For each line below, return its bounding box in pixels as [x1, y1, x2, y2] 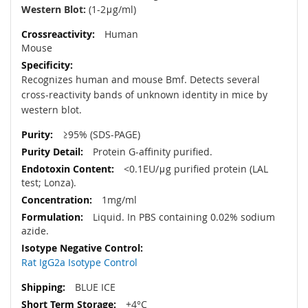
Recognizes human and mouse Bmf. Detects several [21, 73, 260, 87]
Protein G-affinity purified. [90, 145, 212, 159]
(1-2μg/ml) [86, 3, 136, 16]
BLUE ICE [72, 280, 115, 294]
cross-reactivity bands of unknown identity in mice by [21, 88, 267, 102]
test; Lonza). [21, 176, 76, 190]
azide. [21, 224, 49, 238]
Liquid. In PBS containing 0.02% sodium [90, 210, 275, 224]
